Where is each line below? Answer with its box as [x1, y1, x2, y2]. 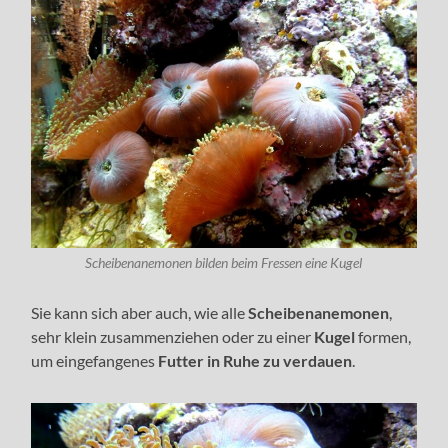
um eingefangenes [31, 350, 156, 370]
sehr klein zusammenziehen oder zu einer [31, 326, 312, 346]
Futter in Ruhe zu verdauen [155, 350, 353, 370]
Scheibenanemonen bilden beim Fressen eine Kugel [85, 254, 363, 271]
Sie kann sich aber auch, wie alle [31, 302, 246, 322]
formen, [355, 326, 412, 346]
